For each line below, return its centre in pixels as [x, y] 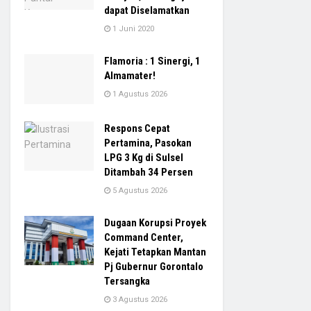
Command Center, [144, 237]
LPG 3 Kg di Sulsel [144, 157]
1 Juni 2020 [132, 29]
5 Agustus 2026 [139, 190]
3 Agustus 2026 [139, 299]
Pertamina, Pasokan [148, 143]
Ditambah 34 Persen [149, 172]
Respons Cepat [137, 128]
